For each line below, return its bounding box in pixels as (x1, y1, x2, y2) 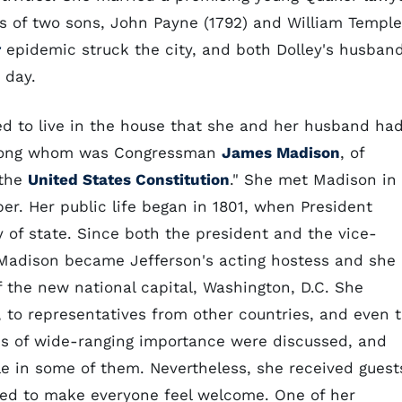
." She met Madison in (230, 170, 397, 188)
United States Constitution (28, 170, 230, 188)
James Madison (222, 144, 340, 162)
